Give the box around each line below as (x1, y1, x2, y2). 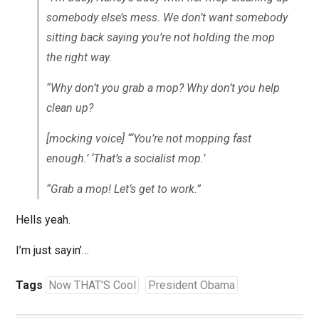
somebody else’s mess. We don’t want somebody (46, 10, 288, 24)
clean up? (46, 100, 93, 115)
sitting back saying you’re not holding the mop (46, 30, 275, 44)
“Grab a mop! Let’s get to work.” (46, 182, 201, 196)
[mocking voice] (46, 131, 127, 145)
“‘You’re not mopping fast (127, 131, 251, 145)
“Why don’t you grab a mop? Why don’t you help (46, 80, 280, 95)
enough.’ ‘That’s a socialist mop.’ (46, 151, 205, 165)
